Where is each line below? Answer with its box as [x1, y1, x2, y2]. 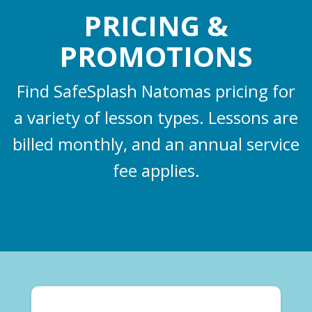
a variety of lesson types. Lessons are [14, 105, 298, 129]
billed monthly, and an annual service [13, 132, 299, 155]
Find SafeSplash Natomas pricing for [17, 79, 295, 102]
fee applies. [112, 158, 200, 182]
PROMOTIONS [59, 37, 253, 76]
